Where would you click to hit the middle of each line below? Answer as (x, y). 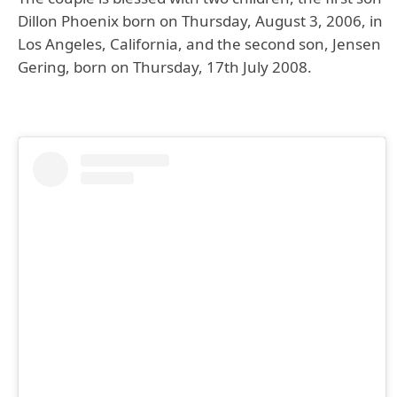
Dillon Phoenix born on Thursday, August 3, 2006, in (200, 21)
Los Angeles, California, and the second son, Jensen (199, 44)
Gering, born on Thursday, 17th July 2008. (165, 67)
